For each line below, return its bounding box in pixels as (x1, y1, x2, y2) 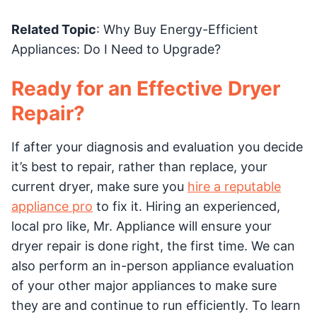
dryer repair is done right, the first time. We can (11, 238, 295, 254)
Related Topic (11, 22, 96, 38)
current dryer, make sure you (11, 179, 188, 195)
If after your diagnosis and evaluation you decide (11, 139, 303, 155)
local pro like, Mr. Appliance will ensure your (11, 219, 272, 234)
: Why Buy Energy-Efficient (96, 22, 258, 38)
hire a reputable (188, 179, 281, 195)
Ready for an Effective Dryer (11, 76, 280, 101)
